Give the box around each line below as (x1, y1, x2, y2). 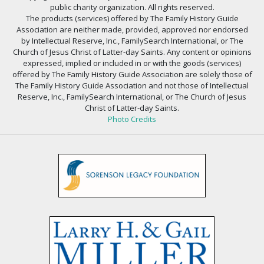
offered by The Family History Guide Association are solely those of (12, 68, 252, 80)
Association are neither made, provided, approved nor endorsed (16, 24, 248, 35)
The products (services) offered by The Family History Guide (25, 12, 239, 24)
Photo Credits (108, 113, 156, 124)
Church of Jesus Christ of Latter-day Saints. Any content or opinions (12, 46, 252, 57)
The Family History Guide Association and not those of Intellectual (15, 80, 249, 91)
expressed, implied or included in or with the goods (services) (23, 57, 241, 68)
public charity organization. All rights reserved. (49, 1, 214, 12)
